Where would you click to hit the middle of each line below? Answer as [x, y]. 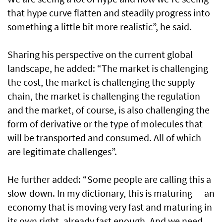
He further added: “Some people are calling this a [109, 179]
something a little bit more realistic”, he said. [100, 27]
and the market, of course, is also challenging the [109, 110]
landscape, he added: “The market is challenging [108, 68]
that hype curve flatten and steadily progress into [109, 13]
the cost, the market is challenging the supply [101, 82]
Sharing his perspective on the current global [100, 55]
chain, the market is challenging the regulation [104, 96]
